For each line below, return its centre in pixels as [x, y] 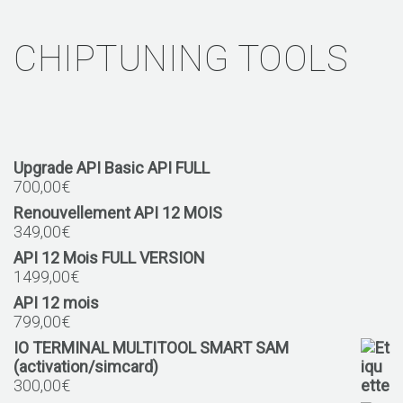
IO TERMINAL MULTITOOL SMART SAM [151, 347]
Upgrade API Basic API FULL [112, 167]
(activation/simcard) [86, 366]
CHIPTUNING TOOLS [181, 58]
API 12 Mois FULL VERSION [109, 257]
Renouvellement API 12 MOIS [118, 212]
